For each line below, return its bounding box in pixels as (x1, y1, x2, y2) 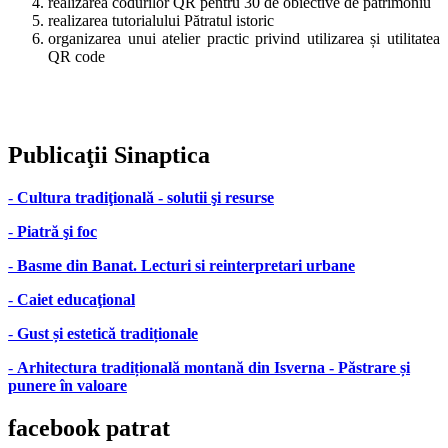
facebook (8, 415, 100, 442)
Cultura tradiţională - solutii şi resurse (17, 189, 274, 207)
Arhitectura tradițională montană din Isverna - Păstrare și (17, 359, 410, 377)
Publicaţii (8, 142, 108, 169)
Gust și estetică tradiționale (17, 325, 198, 343)
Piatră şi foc (17, 223, 97, 241)
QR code (48, 48, 105, 66)
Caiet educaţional (17, 291, 135, 309)
